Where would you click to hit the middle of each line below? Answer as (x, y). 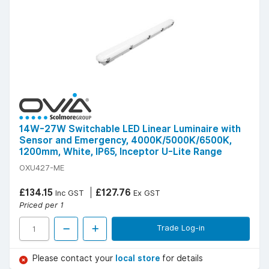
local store (139, 258)
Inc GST (68, 193)
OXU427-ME (42, 168)
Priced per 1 (41, 205)
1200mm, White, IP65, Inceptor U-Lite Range (121, 152)
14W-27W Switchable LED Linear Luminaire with (130, 129)
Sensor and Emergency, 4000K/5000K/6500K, (125, 141)
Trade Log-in (181, 228)
